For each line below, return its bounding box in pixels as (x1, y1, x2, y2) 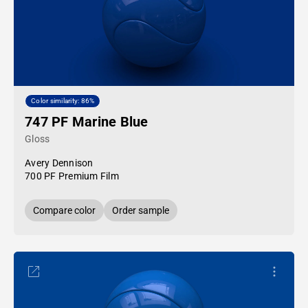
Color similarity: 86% (31, 97, 95, 105)
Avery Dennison (25, 157, 93, 168)
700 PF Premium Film (25, 170, 119, 181)
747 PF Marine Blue (25, 113, 148, 130)
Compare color (33, 205, 96, 216)
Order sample (112, 205, 169, 216)
